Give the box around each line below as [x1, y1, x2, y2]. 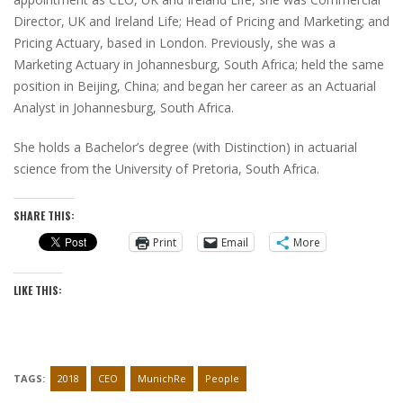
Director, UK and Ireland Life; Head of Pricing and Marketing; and [13, 13, 390, 30]
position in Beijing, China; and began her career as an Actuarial [13, 77, 376, 94]
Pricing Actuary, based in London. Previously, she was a [13, 34, 336, 51]
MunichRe [137, 372, 186, 385]
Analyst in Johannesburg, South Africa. [13, 99, 234, 116]
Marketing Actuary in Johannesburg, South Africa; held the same [13, 56, 384, 73]
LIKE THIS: [13, 282, 62, 298]
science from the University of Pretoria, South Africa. [13, 160, 319, 177]
